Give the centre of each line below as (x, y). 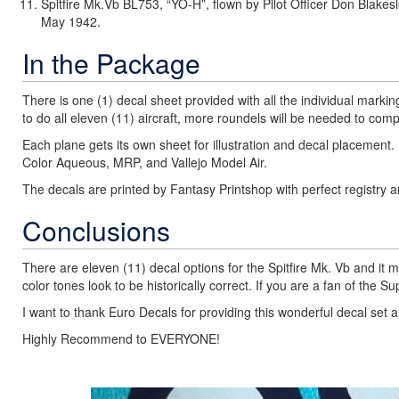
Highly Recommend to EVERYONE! (121, 338)
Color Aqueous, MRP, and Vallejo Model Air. (145, 162)
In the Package (111, 63)
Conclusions (96, 230)
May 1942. (71, 21)
